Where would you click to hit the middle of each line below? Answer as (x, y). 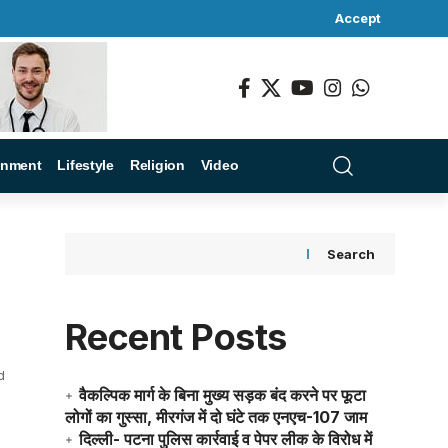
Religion (157, 164)
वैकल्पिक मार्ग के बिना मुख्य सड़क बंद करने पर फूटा (222, 395)
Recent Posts (175, 337)
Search (350, 254)
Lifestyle (85, 164)
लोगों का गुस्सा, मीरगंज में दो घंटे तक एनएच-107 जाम (215, 417)
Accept (358, 18)
